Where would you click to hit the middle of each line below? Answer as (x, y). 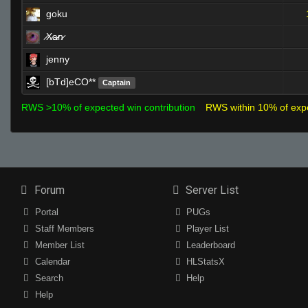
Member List (58, 245)
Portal (45, 212)
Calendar (51, 262)
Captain (117, 82)
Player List (207, 229)
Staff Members (63, 229)
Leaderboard (210, 245)
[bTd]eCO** (71, 82)
